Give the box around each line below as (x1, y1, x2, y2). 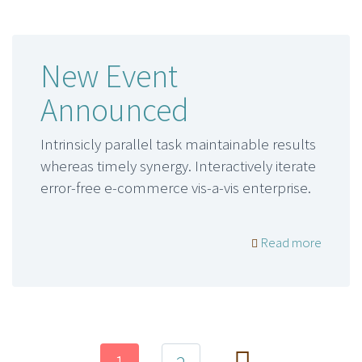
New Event (40, 56, 178, 97)
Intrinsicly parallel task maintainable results (40, 134, 316, 154)
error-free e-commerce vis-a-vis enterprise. (40, 178, 311, 198)
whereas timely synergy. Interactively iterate (40, 156, 316, 176)
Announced (40, 90, 189, 131)
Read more (258, 233, 322, 251)
